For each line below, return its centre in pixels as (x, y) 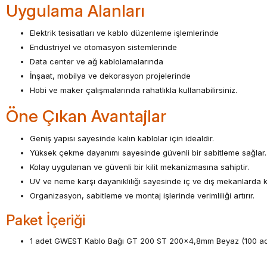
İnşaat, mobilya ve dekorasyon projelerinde (110, 76)
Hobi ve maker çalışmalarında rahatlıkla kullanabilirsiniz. (133, 90)
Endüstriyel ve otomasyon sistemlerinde (103, 47)
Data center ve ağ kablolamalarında (97, 61)
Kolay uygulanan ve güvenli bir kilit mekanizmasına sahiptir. (139, 167)
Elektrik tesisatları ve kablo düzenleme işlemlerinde (124, 33)
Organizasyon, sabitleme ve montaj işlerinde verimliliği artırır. (142, 195)
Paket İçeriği (46, 220)
